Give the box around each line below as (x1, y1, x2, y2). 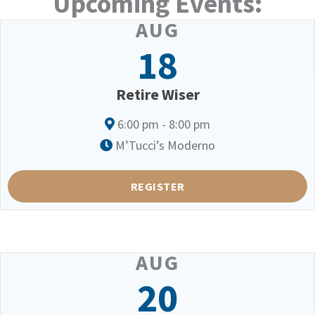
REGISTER (130, 179, 185, 193)
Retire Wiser (115, 84, 200, 104)
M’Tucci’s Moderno (112, 137, 215, 153)
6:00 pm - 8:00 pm (115, 116, 210, 132)
